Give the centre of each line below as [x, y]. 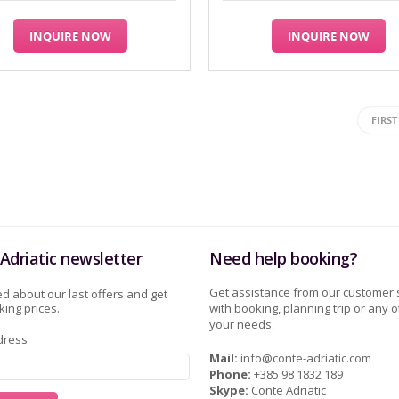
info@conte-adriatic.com [306, 358]
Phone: [231, 374]
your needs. [242, 324]
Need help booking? [284, 258]
